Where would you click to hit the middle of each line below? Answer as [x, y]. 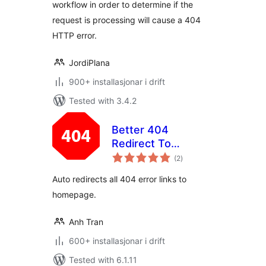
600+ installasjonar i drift [117, 241]
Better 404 [140, 130]
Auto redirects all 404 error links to [119, 179]
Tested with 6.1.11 [103, 260]
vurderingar [199, 154]
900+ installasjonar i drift [117, 82]
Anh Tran [86, 222]
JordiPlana [89, 63]
